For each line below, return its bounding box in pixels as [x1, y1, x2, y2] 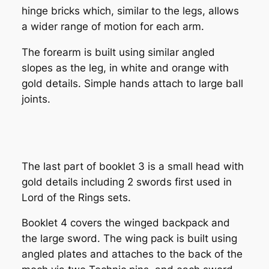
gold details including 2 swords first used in [21, 175, 232, 188]
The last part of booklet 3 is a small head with [21, 160, 244, 172]
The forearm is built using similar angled [21, 46, 215, 59]
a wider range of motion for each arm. [21, 20, 204, 33]
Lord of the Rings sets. [21, 191, 131, 204]
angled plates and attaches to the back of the [21, 248, 243, 261]
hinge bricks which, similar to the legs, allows [21, 5, 239, 17]
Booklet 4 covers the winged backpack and [21, 217, 230, 229]
